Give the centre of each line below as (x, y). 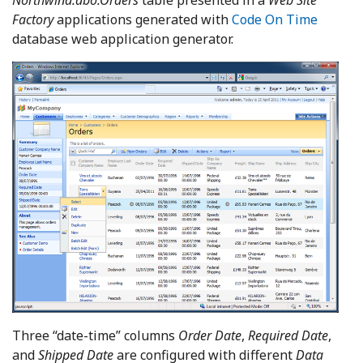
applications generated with (143, 19)
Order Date (210, 336)
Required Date (288, 336)
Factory (33, 19)
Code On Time (275, 19)
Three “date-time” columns (95, 336)
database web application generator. (123, 38)
